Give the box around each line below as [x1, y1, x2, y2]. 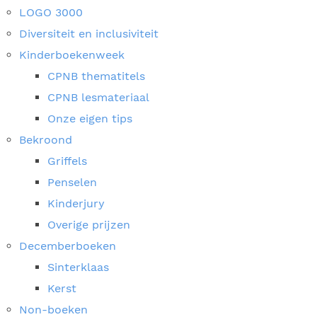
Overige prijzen [47, 218, 130, 231]
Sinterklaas [47, 260, 109, 274]
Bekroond [18, 133, 72, 146]
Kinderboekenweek [18, 48, 125, 62]
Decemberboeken [18, 239, 116, 253]
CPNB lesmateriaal [47, 91, 149, 104]
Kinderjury [47, 197, 105, 210]
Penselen [47, 175, 97, 189]
